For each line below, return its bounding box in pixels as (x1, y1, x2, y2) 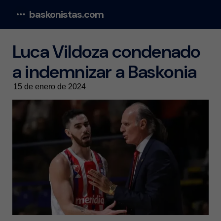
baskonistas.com (29, 8, 104, 21)
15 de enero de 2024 (13, 82, 86, 91)
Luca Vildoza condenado (12, 40, 201, 63)
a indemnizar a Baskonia (12, 60, 197, 83)
